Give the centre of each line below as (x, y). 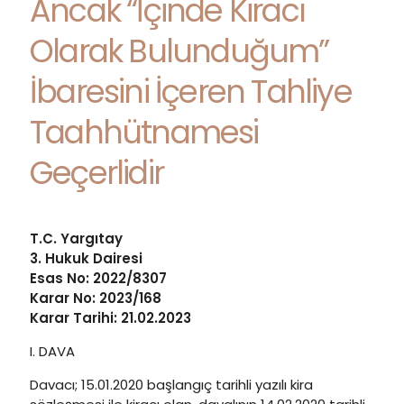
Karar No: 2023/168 (96, 298)
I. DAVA (52, 351)
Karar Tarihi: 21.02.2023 (110, 318)
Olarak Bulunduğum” (179, 51)
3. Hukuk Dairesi (86, 258)
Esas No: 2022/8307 (98, 278)
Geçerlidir (96, 173)
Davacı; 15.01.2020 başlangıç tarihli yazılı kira (171, 385)
